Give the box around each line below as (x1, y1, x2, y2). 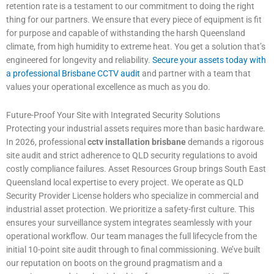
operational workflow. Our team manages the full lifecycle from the (6, 231, 257, 242)
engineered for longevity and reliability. (6, 55, 152, 65)
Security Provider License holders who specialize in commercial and (6, 191, 259, 201)
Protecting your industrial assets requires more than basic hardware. (6, 124, 265, 134)
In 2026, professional (6, 137, 87, 147)
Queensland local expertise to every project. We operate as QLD (6, 177, 243, 188)
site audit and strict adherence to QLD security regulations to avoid (6, 150, 257, 161)
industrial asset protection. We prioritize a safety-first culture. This (6, 204, 254, 215)
